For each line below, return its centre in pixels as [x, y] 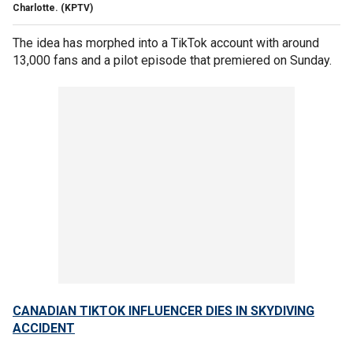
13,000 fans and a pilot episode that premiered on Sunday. [172, 60]
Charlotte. [35, 7]
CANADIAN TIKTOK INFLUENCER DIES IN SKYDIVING [163, 310]
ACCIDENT [44, 328]
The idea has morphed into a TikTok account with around [166, 43]
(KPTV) [77, 7]
